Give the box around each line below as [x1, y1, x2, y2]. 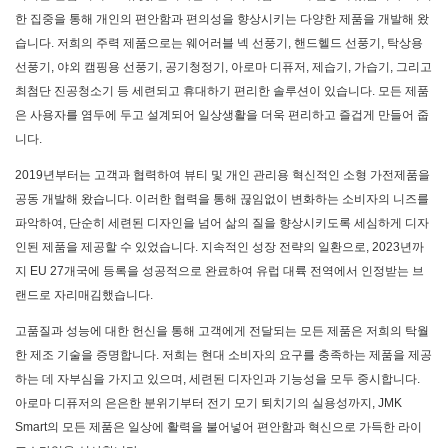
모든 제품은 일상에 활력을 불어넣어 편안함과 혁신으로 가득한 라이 [59, 420, 422, 435]
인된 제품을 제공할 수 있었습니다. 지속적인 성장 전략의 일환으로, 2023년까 [15, 240, 424, 255]
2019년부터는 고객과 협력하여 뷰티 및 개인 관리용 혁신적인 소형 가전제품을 [15, 168, 430, 183]
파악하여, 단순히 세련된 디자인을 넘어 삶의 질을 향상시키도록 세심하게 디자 [15, 216, 429, 231]
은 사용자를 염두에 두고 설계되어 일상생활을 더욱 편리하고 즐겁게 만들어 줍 [15, 108, 429, 123]
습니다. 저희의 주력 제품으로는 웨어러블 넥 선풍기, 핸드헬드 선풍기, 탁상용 [15, 36, 423, 51]
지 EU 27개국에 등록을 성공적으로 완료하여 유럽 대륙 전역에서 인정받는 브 [15, 264, 424, 279]
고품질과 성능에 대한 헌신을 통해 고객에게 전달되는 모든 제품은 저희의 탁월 [15, 324, 429, 339]
